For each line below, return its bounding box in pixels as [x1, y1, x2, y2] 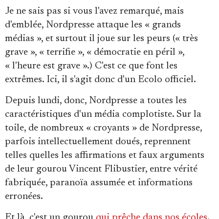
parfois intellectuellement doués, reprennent [5, 136, 191, 147]
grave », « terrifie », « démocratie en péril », [5, 47, 184, 57]
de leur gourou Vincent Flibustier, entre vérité [5, 164, 197, 174]
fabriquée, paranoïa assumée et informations [5, 177, 193, 188]
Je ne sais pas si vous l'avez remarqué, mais [5, 6, 184, 16]
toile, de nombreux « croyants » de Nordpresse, [5, 123, 202, 133]
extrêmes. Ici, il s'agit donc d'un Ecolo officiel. [5, 74, 196, 85]
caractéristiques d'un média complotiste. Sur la [5, 109, 201, 119]
